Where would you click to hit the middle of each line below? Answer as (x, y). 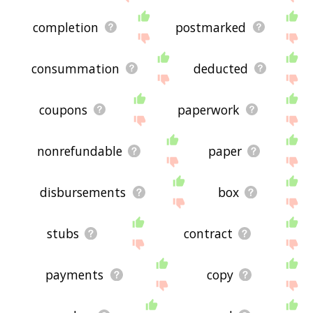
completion (65, 27)
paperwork (209, 109)
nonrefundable (80, 151)
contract (208, 233)
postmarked (211, 27)
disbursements (83, 192)
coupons (64, 109)
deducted (220, 68)
